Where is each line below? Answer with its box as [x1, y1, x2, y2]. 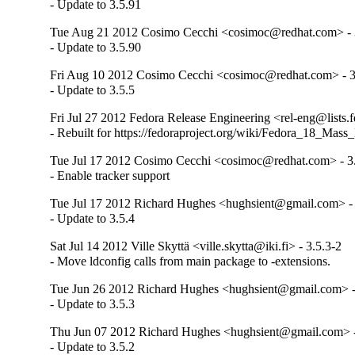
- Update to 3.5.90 [50, 40, 142, 55]
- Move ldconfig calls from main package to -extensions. [50, 254, 331, 269]
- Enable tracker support [50, 169, 170, 183]
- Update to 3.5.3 [50, 297, 136, 311]
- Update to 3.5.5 [50, 83, 136, 97]
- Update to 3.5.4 [50, 212, 136, 226]
